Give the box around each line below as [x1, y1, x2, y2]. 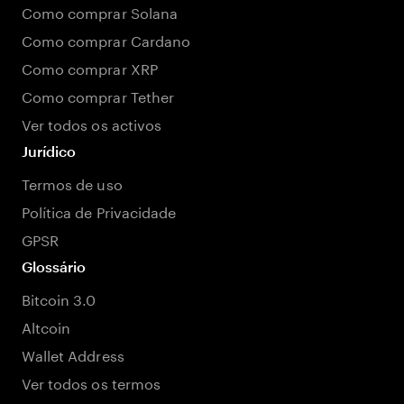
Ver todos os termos [22, 371, 161, 393]
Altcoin [22, 315, 71, 337]
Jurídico [22, 142, 77, 160]
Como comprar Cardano [22, 28, 190, 50]
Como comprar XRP [22, 56, 158, 78]
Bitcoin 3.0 [22, 287, 96, 309]
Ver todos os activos [22, 112, 161, 134]
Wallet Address [22, 343, 124, 365]
